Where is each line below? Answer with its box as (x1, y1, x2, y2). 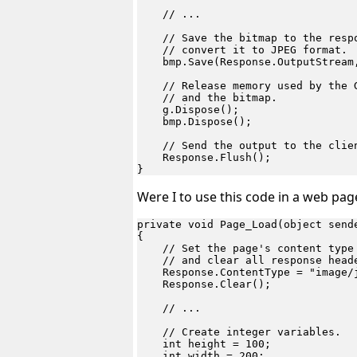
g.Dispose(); (137, 104, 239, 116)
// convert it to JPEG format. (137, 44, 347, 57)
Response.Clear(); (137, 278, 271, 291)
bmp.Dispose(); (137, 116, 252, 128)
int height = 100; (137, 338, 271, 351)
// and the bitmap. (137, 92, 277, 104)
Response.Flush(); (137, 151, 271, 164)
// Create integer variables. (137, 326, 341, 339)
